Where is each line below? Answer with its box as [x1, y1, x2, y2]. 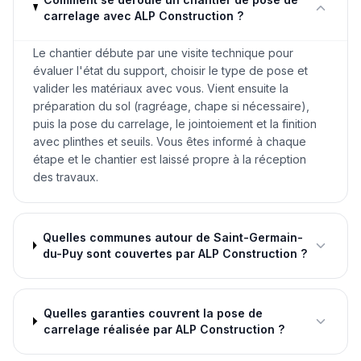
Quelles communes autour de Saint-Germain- [42, 230, 303, 244]
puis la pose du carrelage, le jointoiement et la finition [33, 116, 317, 131]
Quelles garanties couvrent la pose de [43, 305, 263, 320]
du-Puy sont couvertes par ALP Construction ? [42, 246, 307, 260]
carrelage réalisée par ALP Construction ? [43, 322, 284, 336]
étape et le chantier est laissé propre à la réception [33, 151, 306, 166]
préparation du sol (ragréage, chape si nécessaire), [33, 98, 309, 113]
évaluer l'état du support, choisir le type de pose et [33, 63, 308, 77]
